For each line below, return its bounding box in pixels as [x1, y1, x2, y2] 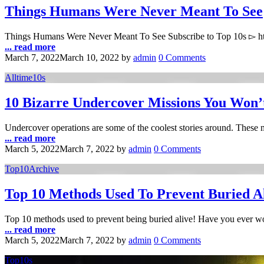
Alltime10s [5, 72, 45, 83]
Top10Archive [5, 164, 59, 174]
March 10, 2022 [60, 52, 119, 63]
